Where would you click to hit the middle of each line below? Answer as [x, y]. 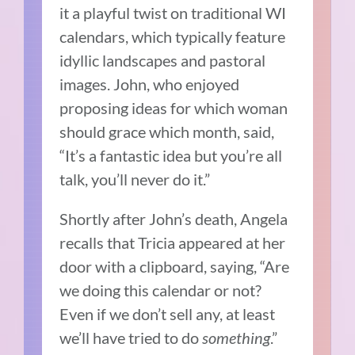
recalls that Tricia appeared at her [173, 242]
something [237, 337]
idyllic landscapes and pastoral [163, 60]
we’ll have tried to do [131, 337]
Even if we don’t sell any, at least [168, 313]
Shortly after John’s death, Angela [174, 218]
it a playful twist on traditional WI [173, 12]
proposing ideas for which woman [174, 107]
